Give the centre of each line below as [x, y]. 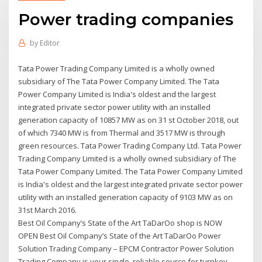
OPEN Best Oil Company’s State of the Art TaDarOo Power [120, 235]
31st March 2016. [48, 210]
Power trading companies [126, 19]
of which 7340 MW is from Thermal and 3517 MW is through [122, 132]
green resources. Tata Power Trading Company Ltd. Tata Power [130, 145]
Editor [49, 43]
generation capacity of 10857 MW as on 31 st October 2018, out [129, 120]
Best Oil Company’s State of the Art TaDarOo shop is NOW [120, 223]
